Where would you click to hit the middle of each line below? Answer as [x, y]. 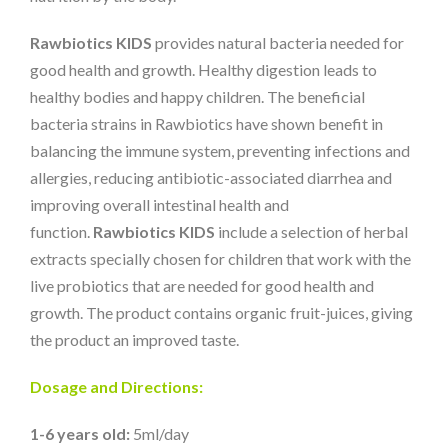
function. [61, 232]
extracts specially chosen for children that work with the [220, 259]
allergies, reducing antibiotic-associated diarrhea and [211, 178]
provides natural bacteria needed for [278, 43]
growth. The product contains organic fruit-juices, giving [221, 313]
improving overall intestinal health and [159, 205]
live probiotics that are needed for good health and [202, 286]
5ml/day [159, 434]
